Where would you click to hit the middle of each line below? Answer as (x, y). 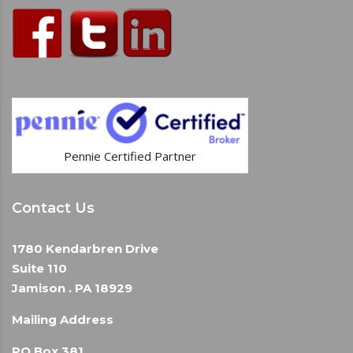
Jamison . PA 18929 (72, 288)
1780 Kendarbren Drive (85, 248)
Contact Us (53, 208)
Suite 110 (39, 268)
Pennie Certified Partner (130, 156)
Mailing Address (63, 319)
